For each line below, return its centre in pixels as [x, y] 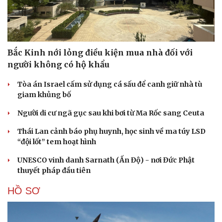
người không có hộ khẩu [58, 171]
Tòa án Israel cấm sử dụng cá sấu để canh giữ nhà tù [110, 191]
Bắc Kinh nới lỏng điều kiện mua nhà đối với [100, 159]
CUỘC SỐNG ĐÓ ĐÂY [58, 21]
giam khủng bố [44, 201]
